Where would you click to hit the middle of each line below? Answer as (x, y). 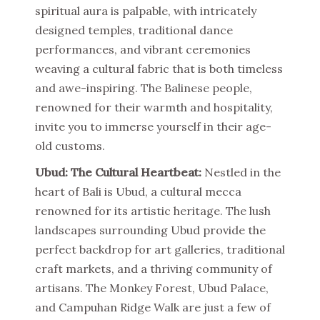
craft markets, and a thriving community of (154, 269)
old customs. (70, 146)
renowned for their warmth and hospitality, (154, 107)
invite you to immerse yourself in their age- (153, 126)
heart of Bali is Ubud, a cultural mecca (138, 191)
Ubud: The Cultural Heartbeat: (118, 172)
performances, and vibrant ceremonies (143, 49)
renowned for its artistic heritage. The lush (153, 211)
